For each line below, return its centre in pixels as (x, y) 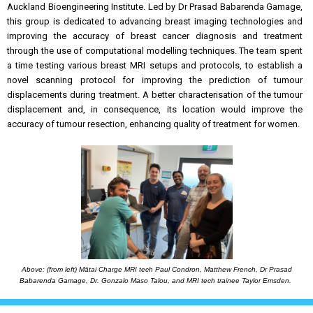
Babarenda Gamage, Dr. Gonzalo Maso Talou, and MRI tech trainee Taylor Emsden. (156, 281)
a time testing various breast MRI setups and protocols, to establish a (155, 65)
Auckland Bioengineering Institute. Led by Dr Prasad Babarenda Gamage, (155, 7)
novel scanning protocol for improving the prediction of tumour (155, 80)
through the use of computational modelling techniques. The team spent (155, 51)
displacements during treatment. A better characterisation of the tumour (155, 95)
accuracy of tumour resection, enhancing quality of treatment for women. (153, 124)
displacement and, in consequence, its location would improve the (155, 109)
